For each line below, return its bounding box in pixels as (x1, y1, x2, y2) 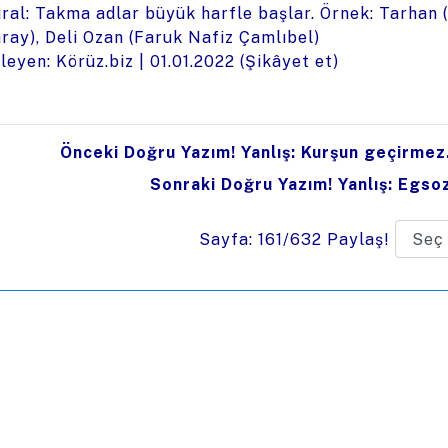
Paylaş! (327, 229, 390, 249)
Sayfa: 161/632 (199, 229, 322, 249)
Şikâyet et (245, 52, 333, 71)
